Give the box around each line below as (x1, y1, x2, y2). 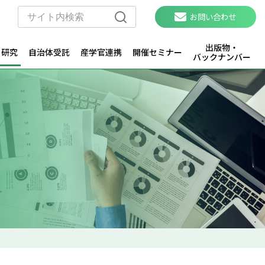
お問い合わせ (190, 11, 237, 23)
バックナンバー (192, 51, 251, 63)
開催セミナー (132, 46, 182, 59)
